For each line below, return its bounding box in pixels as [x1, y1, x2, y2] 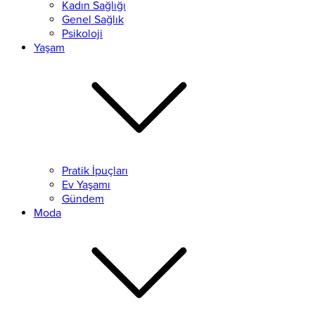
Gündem [62, 192, 104, 206]
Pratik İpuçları [62, 164, 128, 178]
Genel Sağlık [62, 13, 124, 27]
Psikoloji [62, 27, 103, 41]
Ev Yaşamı [62, 178, 110, 192]
